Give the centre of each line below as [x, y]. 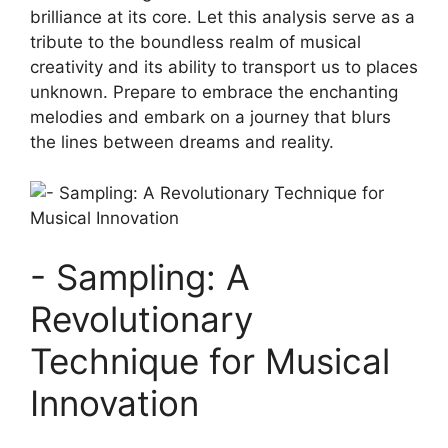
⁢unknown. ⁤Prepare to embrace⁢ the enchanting [214, 92]
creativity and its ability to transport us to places [224, 67]
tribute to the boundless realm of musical [195, 42]
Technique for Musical [210, 361]
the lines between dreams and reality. [182, 142]
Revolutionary [141, 319]
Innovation [114, 403]
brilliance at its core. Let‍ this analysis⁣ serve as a [222, 17]
